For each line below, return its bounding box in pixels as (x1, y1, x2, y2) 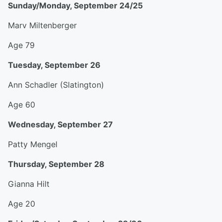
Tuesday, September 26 (8, 60, 101, 70)
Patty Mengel (8, 139, 57, 149)
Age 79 (8, 40, 35, 50)
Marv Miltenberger (8, 20, 77, 30)
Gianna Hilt (8, 179, 50, 189)
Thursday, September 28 (8, 159, 105, 169)
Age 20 (8, 199, 35, 209)
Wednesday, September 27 (8, 119, 113, 129)
